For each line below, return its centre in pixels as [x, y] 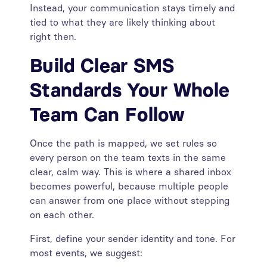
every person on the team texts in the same [128, 158]
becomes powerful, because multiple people [129, 186]
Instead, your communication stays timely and [132, 8]
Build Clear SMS [102, 66]
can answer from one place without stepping [130, 201]
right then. [53, 37]
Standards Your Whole [130, 90]
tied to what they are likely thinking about [122, 22]
